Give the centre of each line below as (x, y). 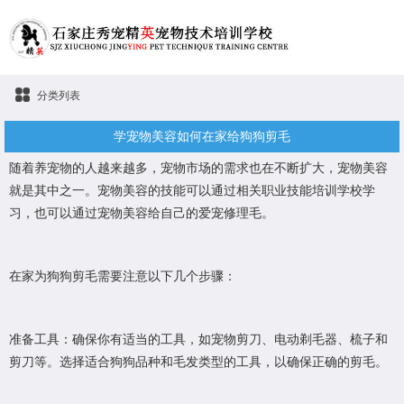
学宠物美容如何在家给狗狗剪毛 (202, 136)
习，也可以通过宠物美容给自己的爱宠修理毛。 (142, 213)
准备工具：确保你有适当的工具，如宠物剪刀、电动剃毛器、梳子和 (198, 339)
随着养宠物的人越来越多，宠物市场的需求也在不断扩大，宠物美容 (198, 168)
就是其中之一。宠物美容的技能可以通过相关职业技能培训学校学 (192, 190)
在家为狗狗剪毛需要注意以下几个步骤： (123, 276)
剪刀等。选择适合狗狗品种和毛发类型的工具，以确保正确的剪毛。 (198, 362)
